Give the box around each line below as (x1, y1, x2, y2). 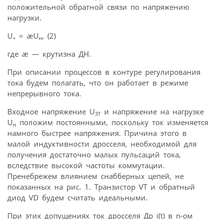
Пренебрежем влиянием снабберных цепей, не (7, 171, 184, 181)
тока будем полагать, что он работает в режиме (7, 78, 188, 88)
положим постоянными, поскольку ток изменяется (16, 117, 208, 128)
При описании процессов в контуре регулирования (7, 67, 200, 77)
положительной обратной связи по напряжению (7, 2, 189, 12)
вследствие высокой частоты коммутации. (7, 160, 165, 171)
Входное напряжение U (7, 107, 95, 117)
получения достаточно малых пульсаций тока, (7, 150, 181, 160)
